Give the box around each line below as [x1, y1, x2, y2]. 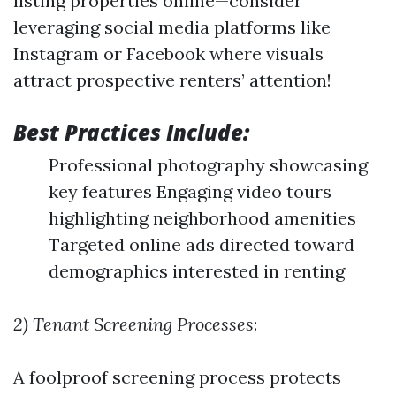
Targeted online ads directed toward [49, 233, 354, 255]
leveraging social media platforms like [13, 16, 331, 38]
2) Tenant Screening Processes [13, 313, 254, 335]
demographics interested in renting [49, 260, 345, 282]
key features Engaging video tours [49, 180, 331, 202]
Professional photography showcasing [49, 154, 368, 176]
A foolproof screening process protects [13, 366, 341, 388]
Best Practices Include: [13, 118, 249, 147]
